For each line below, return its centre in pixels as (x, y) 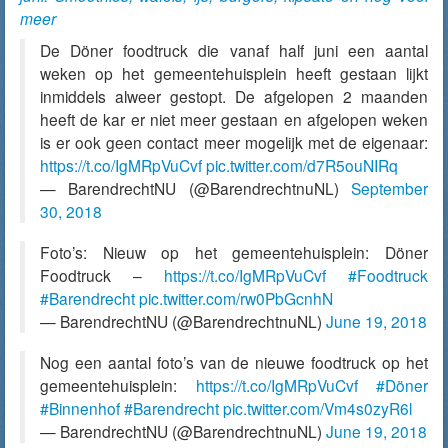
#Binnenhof (80, 408)
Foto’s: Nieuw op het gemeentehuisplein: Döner (234, 252)
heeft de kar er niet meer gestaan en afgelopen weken (234, 119)
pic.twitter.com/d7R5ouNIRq (302, 165)
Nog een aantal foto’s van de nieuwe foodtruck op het (234, 362)
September (389, 188)
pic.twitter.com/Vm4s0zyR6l (317, 408)
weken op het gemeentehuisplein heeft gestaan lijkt (234, 73)
